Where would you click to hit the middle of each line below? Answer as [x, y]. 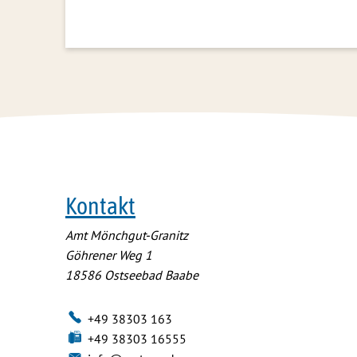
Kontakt [100, 206]
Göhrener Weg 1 [109, 255]
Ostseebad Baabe [151, 275]
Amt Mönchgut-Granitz [127, 235]
